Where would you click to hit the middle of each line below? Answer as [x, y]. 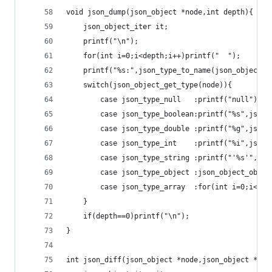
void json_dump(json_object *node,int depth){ [160, 12]
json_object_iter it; [126, 27]
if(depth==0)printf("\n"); [136, 216]
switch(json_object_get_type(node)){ [158, 85]
